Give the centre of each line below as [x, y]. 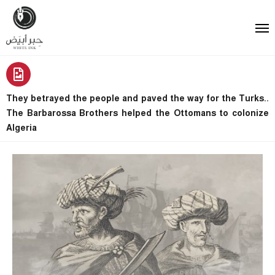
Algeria [21, 127]
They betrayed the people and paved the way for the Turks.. [137, 98]
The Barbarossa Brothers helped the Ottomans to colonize [137, 113]
